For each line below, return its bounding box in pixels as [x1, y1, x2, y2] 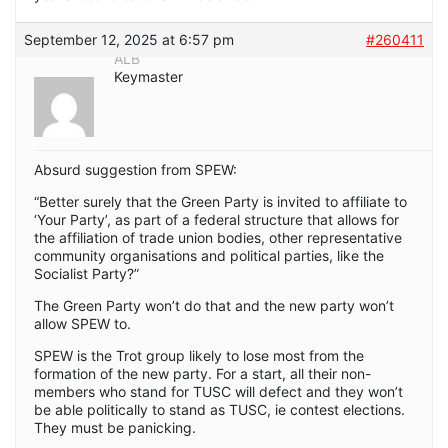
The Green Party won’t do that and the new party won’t [34, 297, 394, 315]
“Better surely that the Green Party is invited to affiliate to [34, 193, 407, 211]
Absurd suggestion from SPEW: [34, 161, 237, 179]
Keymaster [114, 68, 183, 86]
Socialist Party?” [34, 265, 139, 283]
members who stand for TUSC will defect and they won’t [34, 383, 403, 401]
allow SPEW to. [34, 315, 131, 333]
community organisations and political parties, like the [34, 247, 384, 265]
